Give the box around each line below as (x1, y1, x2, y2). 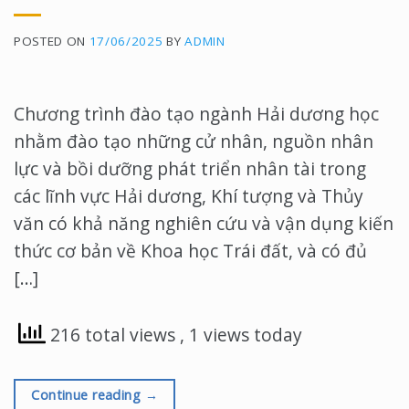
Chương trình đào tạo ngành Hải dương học (14, 101, 379, 127)
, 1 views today (180, 322, 302, 348)
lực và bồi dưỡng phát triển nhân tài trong (14, 156, 366, 182)
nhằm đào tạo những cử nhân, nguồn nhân (14, 129, 373, 154)
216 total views (46, 322, 180, 348)
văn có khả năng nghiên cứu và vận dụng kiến (14, 211, 393, 236)
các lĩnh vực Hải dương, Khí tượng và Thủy (14, 184, 363, 209)
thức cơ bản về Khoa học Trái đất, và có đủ (14, 238, 367, 264)
